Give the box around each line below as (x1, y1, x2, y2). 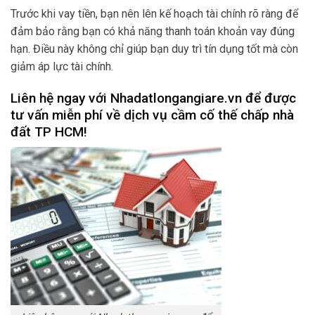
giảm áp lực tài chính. (11, 59, 113, 73)
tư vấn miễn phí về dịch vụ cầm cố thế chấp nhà (11, 106, 294, 123)
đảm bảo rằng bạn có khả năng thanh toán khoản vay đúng (11, 24, 295, 38)
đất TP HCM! (11, 123, 87, 140)
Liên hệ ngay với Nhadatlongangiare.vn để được (11, 89, 296, 106)
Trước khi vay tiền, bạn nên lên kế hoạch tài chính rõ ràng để (11, 6, 298, 20)
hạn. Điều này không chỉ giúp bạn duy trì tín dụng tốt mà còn (11, 41, 298, 56)
